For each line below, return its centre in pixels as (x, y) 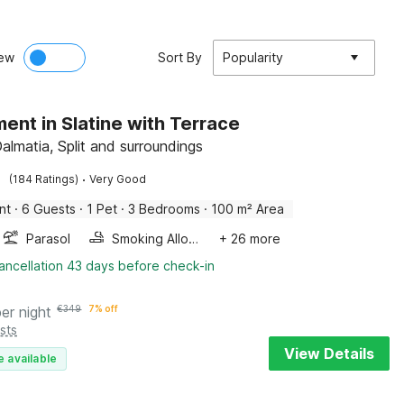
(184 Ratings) (44, 179)
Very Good (118, 179)
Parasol (49, 239)
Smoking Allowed (194, 239)
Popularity (253, 57)
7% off (104, 308)
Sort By (180, 57)
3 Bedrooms (165, 209)
